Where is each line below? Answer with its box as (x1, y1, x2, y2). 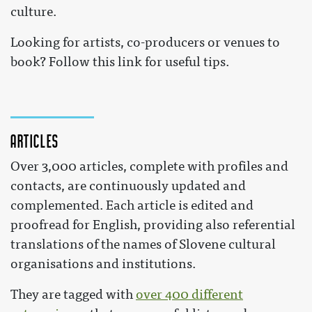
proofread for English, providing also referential (10, 217, 295, 233)
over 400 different (136, 287, 243, 303)
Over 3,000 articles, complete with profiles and (10, 159, 288, 175)
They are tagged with (10, 287, 136, 303)
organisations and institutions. (10, 256, 196, 272)
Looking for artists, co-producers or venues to (10, 34, 280, 50)
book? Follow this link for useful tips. (10, 54, 229, 70)
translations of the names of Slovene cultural (10, 237, 276, 253)
